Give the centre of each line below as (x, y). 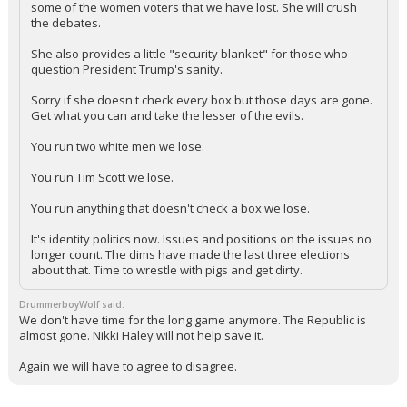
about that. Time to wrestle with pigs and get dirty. (167, 270)
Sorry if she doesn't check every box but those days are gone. (202, 100)
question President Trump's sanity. (127, 69)
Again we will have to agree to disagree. (128, 366)
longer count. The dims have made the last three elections (190, 254)
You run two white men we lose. (118, 146)
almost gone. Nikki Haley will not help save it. (141, 335)
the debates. (66, 23)
